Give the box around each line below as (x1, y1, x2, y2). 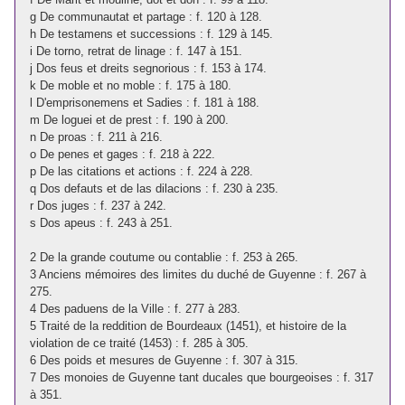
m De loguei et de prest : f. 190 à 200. (30, 112, 229, 127)
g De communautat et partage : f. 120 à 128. (30, 9, 262, 24)
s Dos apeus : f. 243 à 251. (30, 215, 173, 230)
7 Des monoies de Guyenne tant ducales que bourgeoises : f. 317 (30, 370, 373, 384)
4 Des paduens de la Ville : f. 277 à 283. (30, 301, 240, 316)
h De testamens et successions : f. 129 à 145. (30, 26, 273, 41)
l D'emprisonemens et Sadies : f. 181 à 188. (30, 95, 259, 109)
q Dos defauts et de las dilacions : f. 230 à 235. (30, 181, 278, 195)
